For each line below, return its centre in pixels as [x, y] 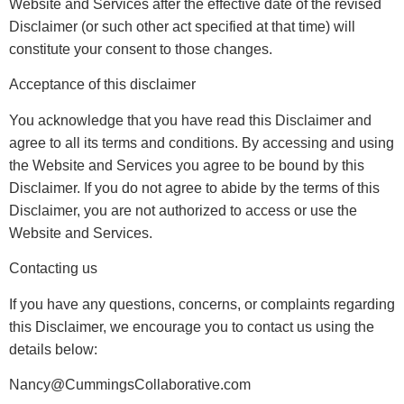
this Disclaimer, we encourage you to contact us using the [192, 326]
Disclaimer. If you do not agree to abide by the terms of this [194, 188]
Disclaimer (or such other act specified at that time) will [182, 26]
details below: [53, 349]
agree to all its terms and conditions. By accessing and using [202, 142]
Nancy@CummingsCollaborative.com [130, 384]
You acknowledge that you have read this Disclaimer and [190, 120]
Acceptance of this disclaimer [102, 85]
